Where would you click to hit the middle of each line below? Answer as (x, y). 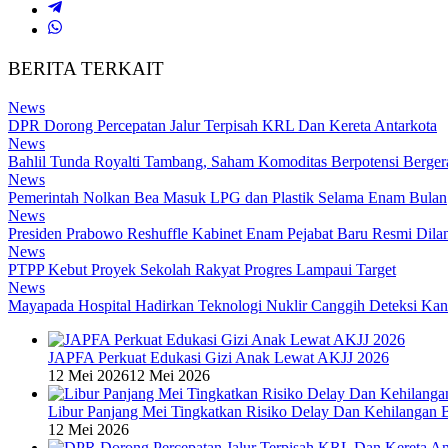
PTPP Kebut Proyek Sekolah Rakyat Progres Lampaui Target (202, 269)
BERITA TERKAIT (86, 69)
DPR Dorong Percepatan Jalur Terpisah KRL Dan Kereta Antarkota (222, 125)
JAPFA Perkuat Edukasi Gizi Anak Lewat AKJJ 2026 (218, 357)
